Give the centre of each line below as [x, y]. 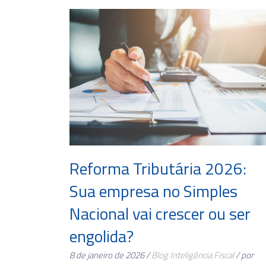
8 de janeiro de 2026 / [110, 255]
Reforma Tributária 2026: [158, 169]
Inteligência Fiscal [202, 255]
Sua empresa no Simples [153, 191]
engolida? [102, 236]
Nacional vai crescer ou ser [160, 214]
